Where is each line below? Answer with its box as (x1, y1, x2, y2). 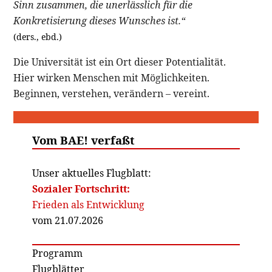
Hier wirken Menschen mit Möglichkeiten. (13, 70, 210, 84)
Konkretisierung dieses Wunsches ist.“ (13, 13, 186, 27)
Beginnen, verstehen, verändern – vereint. (13, 86, 210, 100)
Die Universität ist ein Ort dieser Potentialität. (13, 55, 226, 69)
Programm (32, 246, 83, 260)
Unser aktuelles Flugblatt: (32, 166, 151, 180)
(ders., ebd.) (13, 30, 63, 42)
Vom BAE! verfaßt (32, 132, 135, 148)
